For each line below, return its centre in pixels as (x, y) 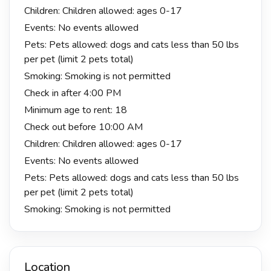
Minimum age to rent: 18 (76, 110)
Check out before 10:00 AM (83, 127)
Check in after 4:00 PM (73, 93)
